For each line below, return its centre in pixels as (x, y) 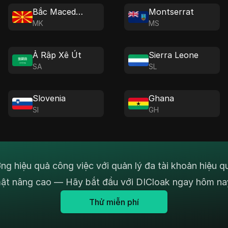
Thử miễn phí (114, 202)
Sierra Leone (173, 55)
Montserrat (171, 12)
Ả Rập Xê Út (57, 55)
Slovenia (49, 98)
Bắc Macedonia (79, 12)
